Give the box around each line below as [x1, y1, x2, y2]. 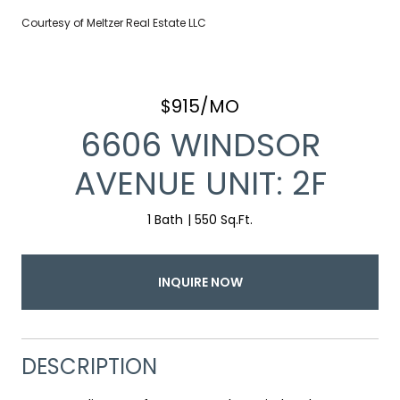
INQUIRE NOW [157, 272, 243, 291]
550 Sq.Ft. [195, 211, 253, 229]
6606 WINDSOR [79, 122, 321, 168]
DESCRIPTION [21, 351, 157, 381]
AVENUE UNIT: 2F [73, 161, 327, 206]
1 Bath [147, 211, 183, 229]
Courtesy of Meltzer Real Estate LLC [21, 15, 206, 30]
